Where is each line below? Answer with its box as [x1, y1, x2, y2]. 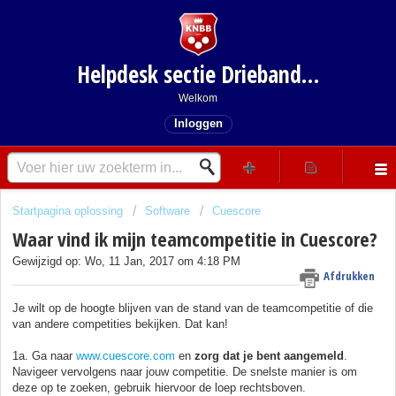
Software [145, 204, 190, 217]
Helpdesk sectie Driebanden [301, 58, 319, 90]
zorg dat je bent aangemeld [194, 348, 344, 362]
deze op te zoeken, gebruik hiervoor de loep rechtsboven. [12, 380, 309, 394]
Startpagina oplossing [12, 204, 126, 217]
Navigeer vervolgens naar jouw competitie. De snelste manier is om [12, 364, 357, 378]
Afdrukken [324, 268, 375, 285]
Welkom [179, 92, 217, 104]
